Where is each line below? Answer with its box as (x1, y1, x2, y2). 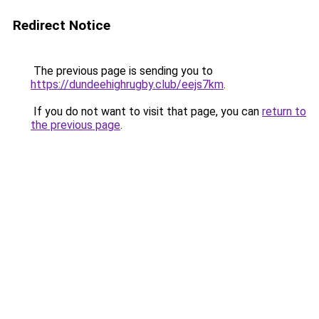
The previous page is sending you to (31, 64, 213, 78)
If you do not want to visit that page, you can (31, 105, 262, 118)
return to (262, 105, 306, 118)
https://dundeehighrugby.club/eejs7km (31, 78, 224, 91)
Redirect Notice (13, 17, 110, 33)
